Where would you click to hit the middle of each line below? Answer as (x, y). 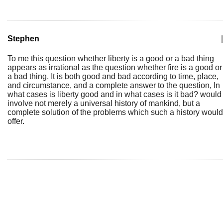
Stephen (23, 39)
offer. (16, 121)
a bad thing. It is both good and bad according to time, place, (113, 76)
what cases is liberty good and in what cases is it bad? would (114, 94)
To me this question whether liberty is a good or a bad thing (111, 58)
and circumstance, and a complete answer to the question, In (114, 85)
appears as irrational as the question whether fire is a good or (115, 67)
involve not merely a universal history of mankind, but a (104, 103)
